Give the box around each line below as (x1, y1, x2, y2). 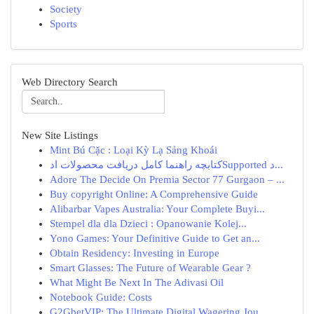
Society (50, 4, 82, 15)
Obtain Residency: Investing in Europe (50, 247, 219, 259)
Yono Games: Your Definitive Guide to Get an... (50, 233, 260, 244)
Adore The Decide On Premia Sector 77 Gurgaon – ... (50, 174, 285, 185)
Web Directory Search (22, 76, 118, 88)
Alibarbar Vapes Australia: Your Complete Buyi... (50, 203, 265, 214)
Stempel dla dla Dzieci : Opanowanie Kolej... (50, 218, 247, 229)
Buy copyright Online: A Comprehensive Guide (50, 189, 258, 200)
